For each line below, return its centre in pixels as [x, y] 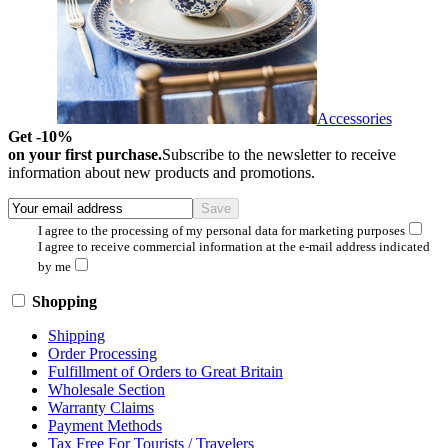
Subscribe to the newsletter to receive [279, 155]
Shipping [76, 336]
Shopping [64, 302]
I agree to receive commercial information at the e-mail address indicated [234, 247]
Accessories [354, 119]
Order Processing [102, 354]
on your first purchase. [85, 155]
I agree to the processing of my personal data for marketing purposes [221, 231]
